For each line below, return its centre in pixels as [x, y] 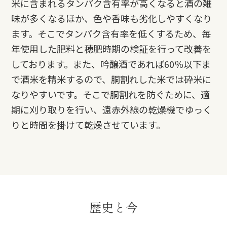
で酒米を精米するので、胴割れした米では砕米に [111, 79]
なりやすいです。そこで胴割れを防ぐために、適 [111, 94]
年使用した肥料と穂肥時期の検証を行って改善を [111, 48]
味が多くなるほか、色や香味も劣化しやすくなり [112, 18]
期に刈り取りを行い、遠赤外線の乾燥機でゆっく [112, 109]
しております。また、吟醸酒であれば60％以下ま [111, 64]
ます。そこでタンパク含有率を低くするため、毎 [111, 33]
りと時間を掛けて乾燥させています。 [88, 124]
